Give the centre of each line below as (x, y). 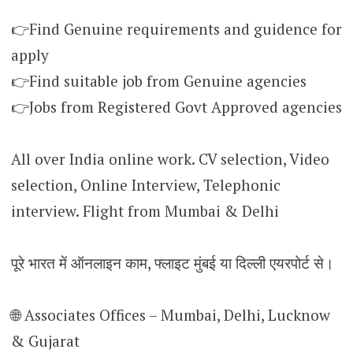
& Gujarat (45, 340)
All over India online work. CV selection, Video (170, 158)
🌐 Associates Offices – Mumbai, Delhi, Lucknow (170, 314)
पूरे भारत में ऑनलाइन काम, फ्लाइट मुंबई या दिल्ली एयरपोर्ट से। (172, 262)
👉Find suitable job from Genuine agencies (158, 80)
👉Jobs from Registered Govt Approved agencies (176, 106)
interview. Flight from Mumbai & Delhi (145, 210)
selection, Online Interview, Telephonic (145, 184)
